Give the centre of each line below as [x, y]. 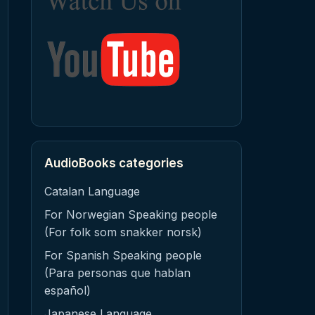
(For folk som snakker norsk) [123, 232]
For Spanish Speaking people [123, 255]
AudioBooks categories [114, 163]
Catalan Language [92, 191]
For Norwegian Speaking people [131, 214]
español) [67, 290]
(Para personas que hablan [117, 273]
